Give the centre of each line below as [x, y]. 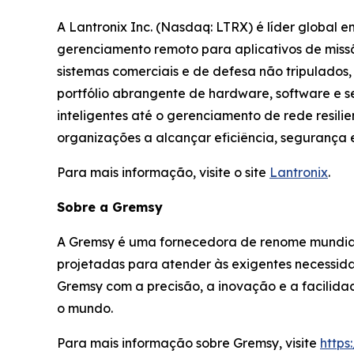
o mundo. [85, 308]
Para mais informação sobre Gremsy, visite [188, 343]
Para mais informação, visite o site [163, 172]
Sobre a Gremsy [110, 207]
